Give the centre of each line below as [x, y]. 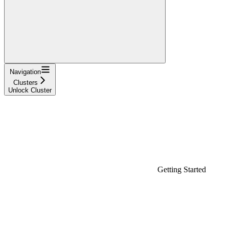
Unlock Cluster [30, 90]
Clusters [25, 82]
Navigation [25, 72]
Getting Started [182, 169]
